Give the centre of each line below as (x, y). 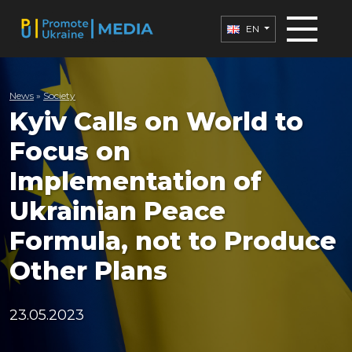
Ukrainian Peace (117, 211)
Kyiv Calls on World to (156, 122)
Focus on (70, 152)
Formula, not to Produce (173, 241)
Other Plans (88, 271)
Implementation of (136, 181)
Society (59, 96)
